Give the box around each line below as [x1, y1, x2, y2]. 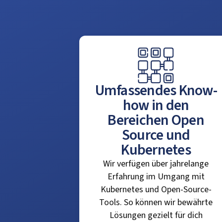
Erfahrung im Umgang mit [107, 170, 205, 183]
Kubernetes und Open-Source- [100, 183, 212, 196]
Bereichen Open [108, 110, 204, 131]
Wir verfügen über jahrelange [103, 158, 209, 170]
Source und [121, 124, 190, 146]
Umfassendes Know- [95, 80, 217, 101]
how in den [122, 95, 189, 116]
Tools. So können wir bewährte [99, 196, 213, 209]
